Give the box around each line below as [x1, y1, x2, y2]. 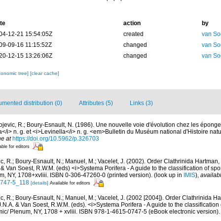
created [123, 31, 144, 37]
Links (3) [130, 100, 153, 107]
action [123, 20, 141, 27]
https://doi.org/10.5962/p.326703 [12, 135, 99, 142]
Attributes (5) [79, 100, 113, 107]
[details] [31, 180, 48, 185]
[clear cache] [30, 71, 59, 76]
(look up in [152, 172, 184, 179]
